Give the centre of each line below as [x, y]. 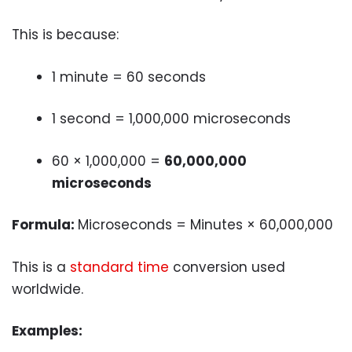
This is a [41, 267]
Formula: [45, 225]
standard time [119, 267]
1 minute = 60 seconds [129, 77]
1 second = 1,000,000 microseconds [171, 119]
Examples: [47, 331]
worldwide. [48, 289]
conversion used [227, 267]
